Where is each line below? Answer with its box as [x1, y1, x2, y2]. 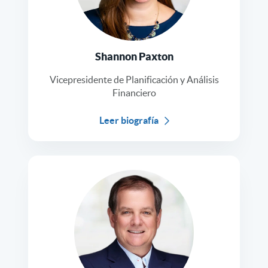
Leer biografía [99, 115, 159, 126]
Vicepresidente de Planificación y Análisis [49, 74, 219, 86]
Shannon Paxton [95, 50, 173, 63]
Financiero [112, 87, 156, 99]
